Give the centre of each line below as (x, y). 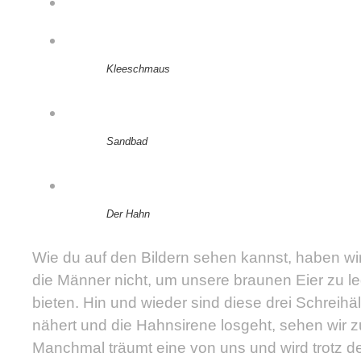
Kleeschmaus (138, 69)
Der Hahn (128, 214)
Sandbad (127, 142)
